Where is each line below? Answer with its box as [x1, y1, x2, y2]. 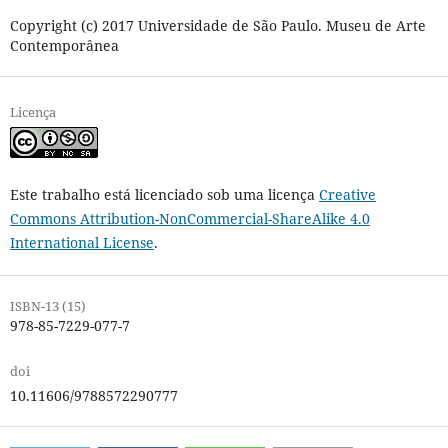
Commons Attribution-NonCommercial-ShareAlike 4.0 [9, 208, 370, 228]
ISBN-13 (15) [9, 296, 86, 315]
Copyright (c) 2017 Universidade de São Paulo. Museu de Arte [9, 15, 426, 35]
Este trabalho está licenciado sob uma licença [9, 184, 319, 204]
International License [9, 232, 154, 252]
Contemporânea [9, 35, 119, 55]
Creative [318, 184, 376, 204]
